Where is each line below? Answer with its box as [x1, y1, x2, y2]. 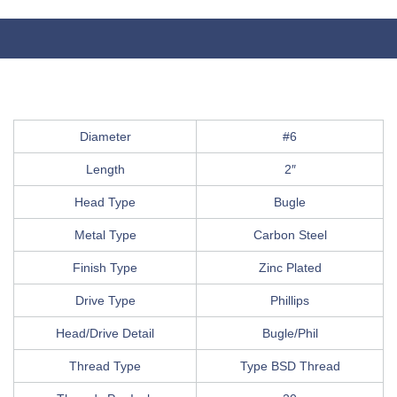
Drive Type [74, 292, 136, 307]
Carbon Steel [253, 227, 327, 242]
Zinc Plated [258, 260, 322, 275]
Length [85, 161, 125, 176]
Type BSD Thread [239, 358, 340, 373]
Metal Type [74, 227, 136, 242]
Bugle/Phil [261, 325, 318, 340]
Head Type [74, 194, 136, 209]
